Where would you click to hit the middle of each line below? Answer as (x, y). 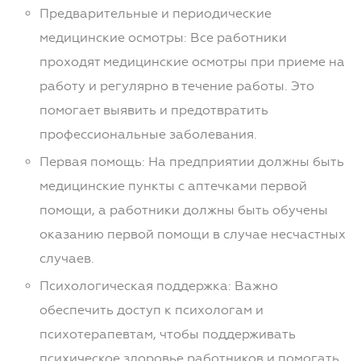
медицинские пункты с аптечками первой (173, 186)
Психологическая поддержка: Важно (158, 286)
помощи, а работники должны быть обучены (183, 210)
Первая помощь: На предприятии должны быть (191, 162)
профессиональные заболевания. (148, 135)
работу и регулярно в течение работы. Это (176, 86)
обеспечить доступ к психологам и (151, 310)
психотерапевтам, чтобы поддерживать (167, 334)
